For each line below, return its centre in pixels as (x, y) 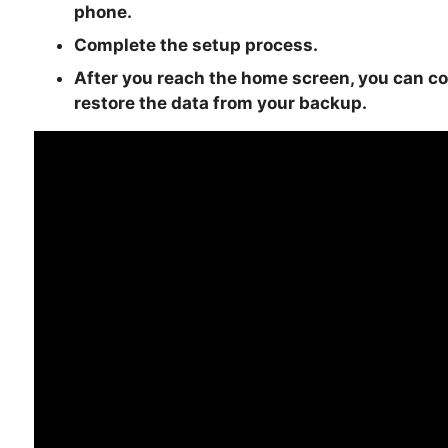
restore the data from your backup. (220, 103)
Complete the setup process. (195, 45)
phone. (102, 12)
